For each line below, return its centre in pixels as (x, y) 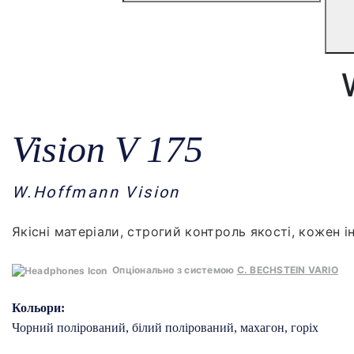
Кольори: (38, 307)
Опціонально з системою (172, 270)
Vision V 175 (107, 149)
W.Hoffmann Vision (96, 192)
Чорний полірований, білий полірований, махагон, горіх (165, 327)
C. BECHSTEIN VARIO (287, 270)
